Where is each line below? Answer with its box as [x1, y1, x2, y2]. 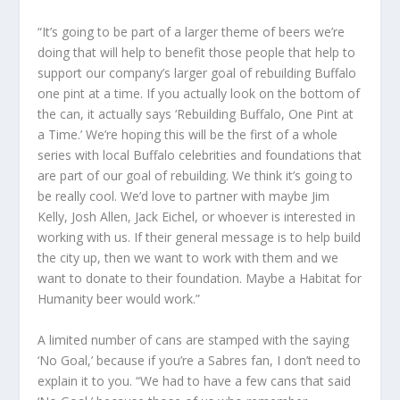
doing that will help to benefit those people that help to [37, 44, 356, 62]
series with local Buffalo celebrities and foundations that [37, 146, 362, 164]
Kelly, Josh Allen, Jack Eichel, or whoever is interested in [37, 208, 356, 226]
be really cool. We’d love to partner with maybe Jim [37, 187, 330, 205]
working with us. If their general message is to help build [37, 229, 362, 246]
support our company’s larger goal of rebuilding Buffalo [37, 64, 357, 82]
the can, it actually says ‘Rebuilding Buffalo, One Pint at [37, 105, 354, 123]
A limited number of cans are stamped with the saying [37, 330, 350, 348]
